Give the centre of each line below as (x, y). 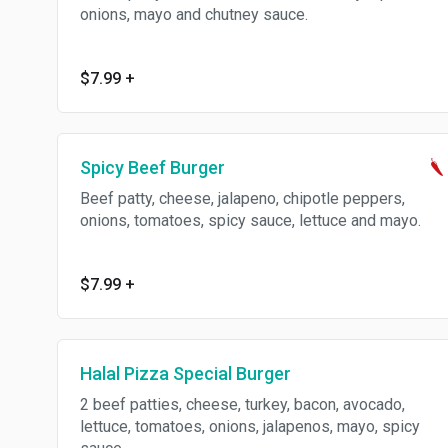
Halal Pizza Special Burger (185, 373)
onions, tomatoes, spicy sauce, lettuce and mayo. (250, 220)
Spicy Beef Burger (152, 167)
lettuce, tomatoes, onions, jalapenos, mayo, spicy (250, 426)
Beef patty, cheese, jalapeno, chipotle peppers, (242, 198)
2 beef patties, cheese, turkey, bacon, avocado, (242, 404)
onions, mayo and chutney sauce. (194, 14)
